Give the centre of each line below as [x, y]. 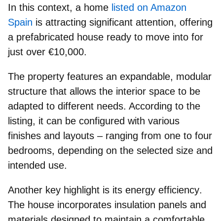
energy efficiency [162, 190]
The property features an [64, 76]
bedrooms [30, 150]
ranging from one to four [159, 135]
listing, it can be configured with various [94, 121]
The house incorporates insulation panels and [107, 204]
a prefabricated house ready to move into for [106, 37]
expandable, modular [166, 76]
